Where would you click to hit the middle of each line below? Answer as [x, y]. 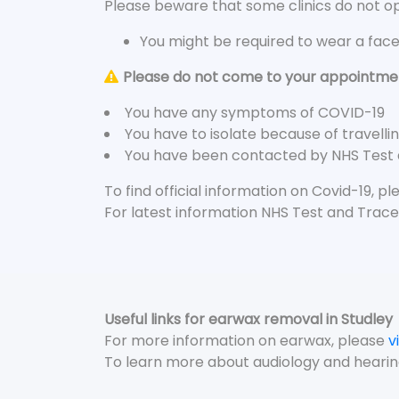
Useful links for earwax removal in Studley [248, 319]
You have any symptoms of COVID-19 [255, 113]
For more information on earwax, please [246, 341]
